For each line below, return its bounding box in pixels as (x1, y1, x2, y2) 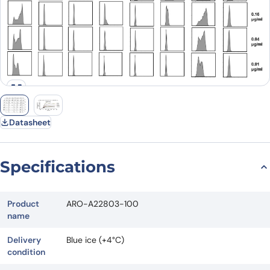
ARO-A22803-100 (66, 198, 139, 209)
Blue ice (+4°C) (66, 234, 124, 245)
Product (7, 198, 39, 209)
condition (7, 246, 45, 257)
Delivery (7, 234, 41, 245)
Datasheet (9, 116, 51, 128)
